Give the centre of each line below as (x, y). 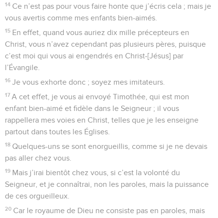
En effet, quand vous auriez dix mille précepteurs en (101, 32)
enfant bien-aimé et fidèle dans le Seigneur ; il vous (92, 108)
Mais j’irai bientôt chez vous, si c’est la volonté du (96, 173)
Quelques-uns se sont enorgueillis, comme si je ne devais (110, 146)
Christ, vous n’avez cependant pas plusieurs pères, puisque (105, 44)
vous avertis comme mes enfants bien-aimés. (81, 18)
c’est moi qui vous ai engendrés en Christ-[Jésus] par (94, 56)
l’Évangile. (22, 67)
